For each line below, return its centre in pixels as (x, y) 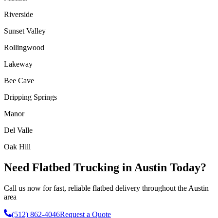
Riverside (18, 15)
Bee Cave (19, 81)
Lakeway (18, 64)
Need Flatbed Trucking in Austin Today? (105, 168)
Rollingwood (24, 48)
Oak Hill (17, 147)
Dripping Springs (30, 97)
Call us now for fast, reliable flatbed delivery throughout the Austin (106, 188)
